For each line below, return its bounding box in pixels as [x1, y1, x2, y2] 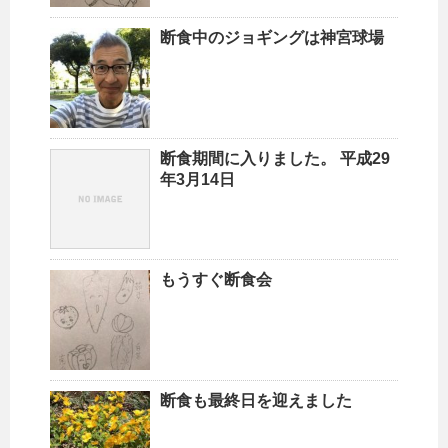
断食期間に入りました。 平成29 [160, 149, 390, 167]
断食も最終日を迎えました [160, 391, 352, 409]
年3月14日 [160, 170, 235, 188]
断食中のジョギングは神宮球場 [160, 28, 384, 46]
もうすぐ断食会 [160, 270, 272, 288]
